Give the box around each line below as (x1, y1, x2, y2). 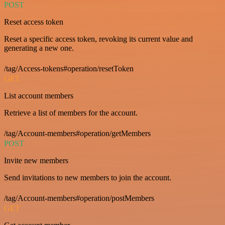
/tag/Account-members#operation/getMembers (4, 129, 151, 138)
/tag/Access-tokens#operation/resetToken (4, 64, 134, 73)
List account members (4, 91, 73, 100)
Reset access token (4, 18, 63, 27)
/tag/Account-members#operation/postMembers (4, 194, 154, 203)
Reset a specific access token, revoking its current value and (4, 35, 193, 44)
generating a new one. (4, 44, 74, 53)
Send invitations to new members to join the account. (4, 173, 171, 182)
